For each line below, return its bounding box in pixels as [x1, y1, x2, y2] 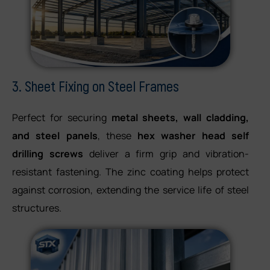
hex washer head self [137, 129, 250, 143]
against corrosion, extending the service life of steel [12, 183, 249, 197]
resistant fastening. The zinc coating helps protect [12, 165, 249, 179]
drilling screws [12, 147, 83, 161]
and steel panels [12, 129, 98, 143]
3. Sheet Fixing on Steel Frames [12, 77, 179, 95]
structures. [12, 201, 61, 215]
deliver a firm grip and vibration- [83, 147, 250, 161]
